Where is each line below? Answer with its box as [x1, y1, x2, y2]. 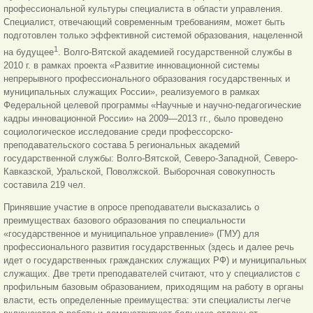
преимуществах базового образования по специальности [3, 214, 245, 226]
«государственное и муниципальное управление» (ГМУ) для [3, 228, 259, 239]
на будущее [3, 46, 54, 57]
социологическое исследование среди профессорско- [3, 126, 233, 137]
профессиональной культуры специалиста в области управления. [3, 3, 283, 15]
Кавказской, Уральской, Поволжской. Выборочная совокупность [3, 166, 275, 177]
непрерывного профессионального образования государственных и [3, 73, 290, 84]
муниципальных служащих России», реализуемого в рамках [3, 86, 260, 97]
